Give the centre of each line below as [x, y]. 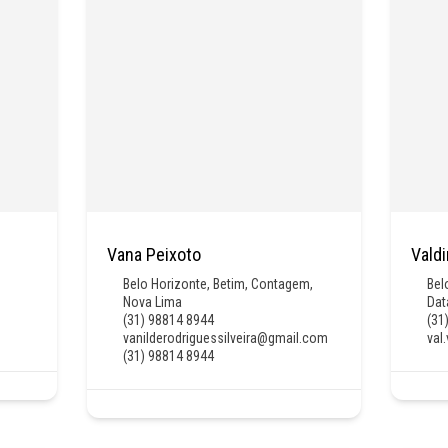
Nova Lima [152, 301]
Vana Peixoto [153, 254]
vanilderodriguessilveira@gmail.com [225, 337]
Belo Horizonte [164, 283]
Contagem [280, 283]
